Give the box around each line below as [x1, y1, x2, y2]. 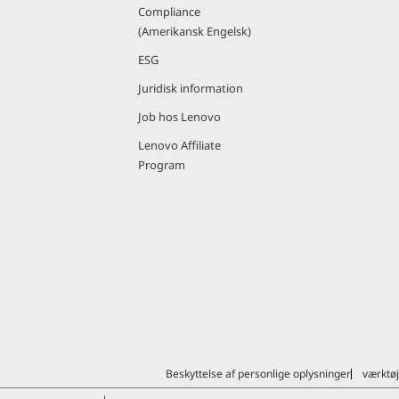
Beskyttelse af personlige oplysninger [165, 366, 351, 381]
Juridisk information [138, 80, 243, 96]
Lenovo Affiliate [138, 137, 221, 153]
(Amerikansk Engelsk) [138, 23, 251, 39]
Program [138, 157, 185, 173]
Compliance [138, 4, 200, 20]
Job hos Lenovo [138, 109, 221, 125]
